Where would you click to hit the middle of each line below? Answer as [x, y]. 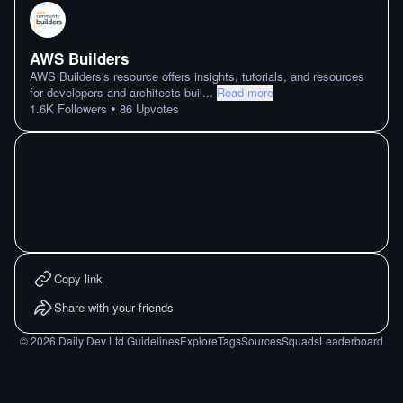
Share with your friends [114, 307]
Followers [81, 108]
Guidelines [153, 340]
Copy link [78, 278]
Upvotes [156, 108]
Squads [300, 340]
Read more [245, 92]
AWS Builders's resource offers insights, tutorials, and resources [197, 76]
